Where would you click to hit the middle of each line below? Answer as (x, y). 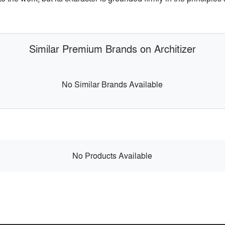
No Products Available (113, 156)
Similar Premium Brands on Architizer (113, 48)
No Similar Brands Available (113, 84)
